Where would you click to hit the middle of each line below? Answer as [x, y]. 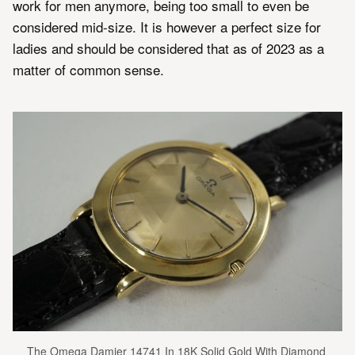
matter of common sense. [88, 69]
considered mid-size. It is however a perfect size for [167, 26]
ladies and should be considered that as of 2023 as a [168, 48]
